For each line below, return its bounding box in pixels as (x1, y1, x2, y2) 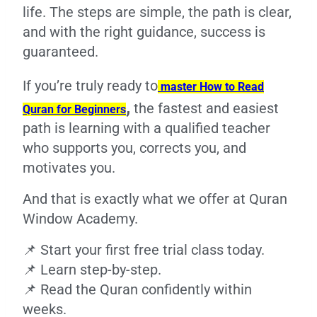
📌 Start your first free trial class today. (23, 241, 265, 258)
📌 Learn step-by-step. (23, 261, 161, 278)
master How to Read (158, 80, 264, 93)
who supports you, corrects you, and (23, 139, 246, 156)
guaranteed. (23, 43, 98, 60)
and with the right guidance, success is (23, 23, 265, 40)
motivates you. (23, 159, 115, 176)
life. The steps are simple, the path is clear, (23, 4, 292, 21)
